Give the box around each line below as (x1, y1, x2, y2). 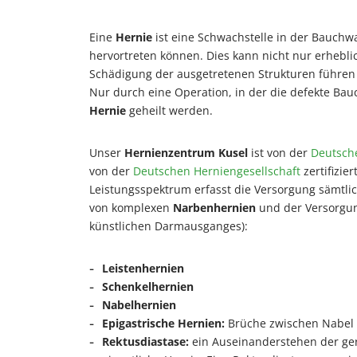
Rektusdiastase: (102, 334, 189, 349)
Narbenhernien (173, 200, 256, 215)
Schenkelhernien (102, 279, 194, 294)
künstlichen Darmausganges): (89, 218, 248, 233)
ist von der (248, 145, 311, 160)
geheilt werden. (126, 103, 213, 118)
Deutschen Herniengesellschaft (133, 163, 300, 178)
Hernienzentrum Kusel (124, 145, 248, 160)
